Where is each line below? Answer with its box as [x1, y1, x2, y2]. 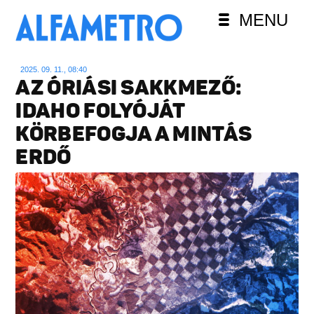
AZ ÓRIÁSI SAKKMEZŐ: [15, 74, 243, 100]
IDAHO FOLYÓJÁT [15, 97, 185, 123]
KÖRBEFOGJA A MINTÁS [15, 121, 252, 146]
